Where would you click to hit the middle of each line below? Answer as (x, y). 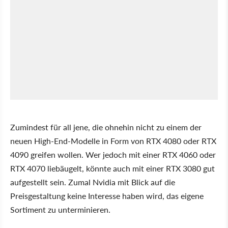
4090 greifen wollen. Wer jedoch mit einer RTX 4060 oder (113, 154)
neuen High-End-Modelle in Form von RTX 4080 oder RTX (113, 140)
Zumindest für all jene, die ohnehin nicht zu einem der (106, 127)
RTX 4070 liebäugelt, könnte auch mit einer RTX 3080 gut (112, 168)
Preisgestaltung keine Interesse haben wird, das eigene (107, 195)
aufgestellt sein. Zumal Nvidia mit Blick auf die (93, 182)
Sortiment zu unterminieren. (60, 209)
